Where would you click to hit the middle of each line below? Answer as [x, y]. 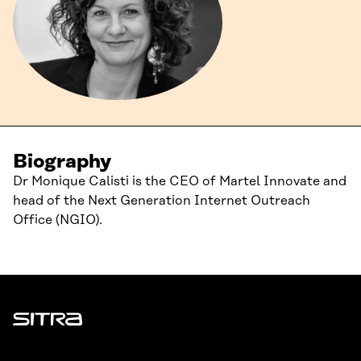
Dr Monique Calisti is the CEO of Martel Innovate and [180, 182]
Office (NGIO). [58, 220]
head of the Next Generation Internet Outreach [162, 201]
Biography [62, 162]
